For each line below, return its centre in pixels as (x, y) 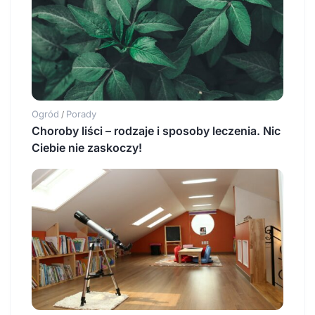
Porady (81, 114)
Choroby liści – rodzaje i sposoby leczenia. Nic (156, 130)
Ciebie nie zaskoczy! (87, 147)
